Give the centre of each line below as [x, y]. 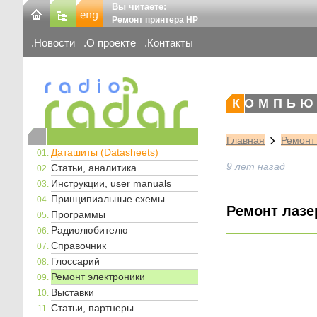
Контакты [170, 43]
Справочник [79, 245]
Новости [54, 43]
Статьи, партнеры [92, 307]
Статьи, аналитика [94, 167]
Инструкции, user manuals [111, 183]
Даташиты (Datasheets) [105, 152]
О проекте [111, 43]
